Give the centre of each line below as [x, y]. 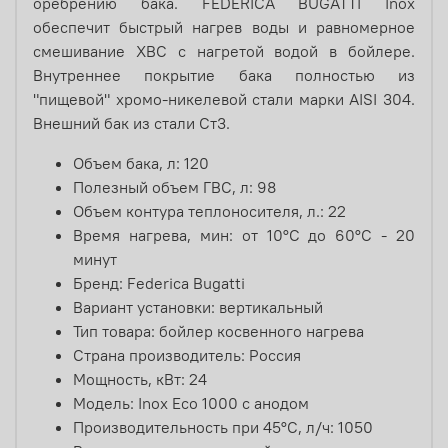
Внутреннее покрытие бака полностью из [224, 75]
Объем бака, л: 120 [141, 163]
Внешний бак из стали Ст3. [131, 123]
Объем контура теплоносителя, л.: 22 [209, 211]
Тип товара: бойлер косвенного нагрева [218, 331]
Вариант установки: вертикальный [198, 307]
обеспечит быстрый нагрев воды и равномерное [224, 27]
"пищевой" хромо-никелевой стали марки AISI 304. [224, 99]
